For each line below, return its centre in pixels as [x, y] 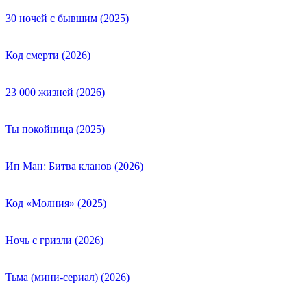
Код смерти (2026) [48, 55]
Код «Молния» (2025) [56, 203]
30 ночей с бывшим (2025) [67, 18]
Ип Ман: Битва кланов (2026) [74, 166]
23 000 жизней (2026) [55, 92]
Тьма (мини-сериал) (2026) [67, 277]
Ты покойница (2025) [55, 129]
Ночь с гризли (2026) [54, 240]
